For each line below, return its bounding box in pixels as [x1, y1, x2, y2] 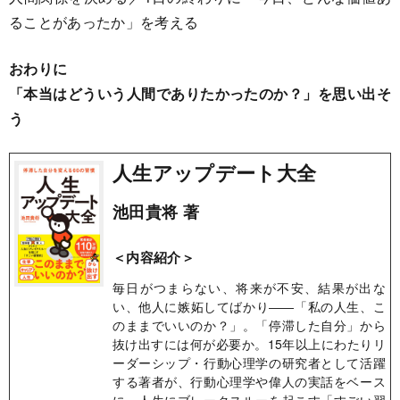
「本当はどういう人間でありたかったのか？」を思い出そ [9, 83, 391, 104]
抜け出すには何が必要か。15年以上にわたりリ [112, 335, 386, 354]
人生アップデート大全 [112, 158, 317, 187]
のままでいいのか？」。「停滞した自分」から [112, 316, 386, 335]
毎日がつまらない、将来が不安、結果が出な [112, 279, 386, 297]
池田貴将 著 [112, 200, 199, 224]
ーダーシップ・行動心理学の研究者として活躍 [112, 354, 386, 372]
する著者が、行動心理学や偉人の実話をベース [112, 372, 386, 391]
